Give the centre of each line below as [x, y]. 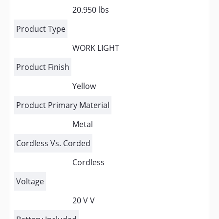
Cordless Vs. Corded [53, 143]
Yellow [84, 86]
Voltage [30, 181]
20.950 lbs [90, 10]
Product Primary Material [63, 105]
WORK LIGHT [96, 48]
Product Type [41, 29]
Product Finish [43, 67]
